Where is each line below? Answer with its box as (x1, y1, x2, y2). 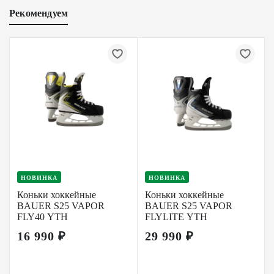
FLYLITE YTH (145, 212, 207, 222)
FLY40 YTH (17, 212, 68, 222)
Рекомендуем (9, 7, 68, 19)
